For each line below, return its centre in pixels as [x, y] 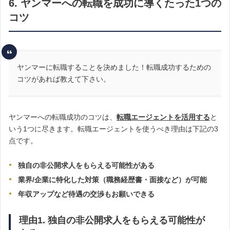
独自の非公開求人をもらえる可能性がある [86, 166]
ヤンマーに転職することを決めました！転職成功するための [114, 67]
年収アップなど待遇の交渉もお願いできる [86, 194]
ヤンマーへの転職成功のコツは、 [63, 117]
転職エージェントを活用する [163, 117]
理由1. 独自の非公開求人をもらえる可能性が [112, 221]
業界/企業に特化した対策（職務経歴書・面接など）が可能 [112, 180]
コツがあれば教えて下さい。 [64, 79]
